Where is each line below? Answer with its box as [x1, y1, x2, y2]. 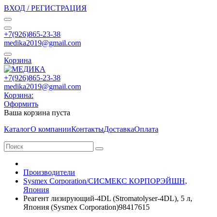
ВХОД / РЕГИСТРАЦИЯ [4, 4, 87, 12]
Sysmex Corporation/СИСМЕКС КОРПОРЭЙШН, [23, 177, 187, 185]
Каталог [4, 125, 31, 133]
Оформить [4, 100, 38, 108]
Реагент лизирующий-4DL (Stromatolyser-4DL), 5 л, [23, 194, 192, 202]
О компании [31, 125, 71, 133]
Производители [23, 168, 75, 176]
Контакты [71, 125, 104, 133]
